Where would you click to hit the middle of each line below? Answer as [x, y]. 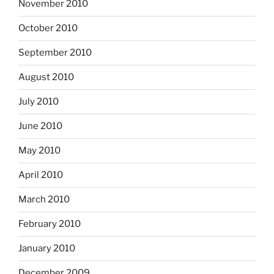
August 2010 [46, 77]
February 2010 [50, 224]
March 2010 [44, 200]
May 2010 [39, 151]
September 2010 [55, 53]
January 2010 [47, 249]
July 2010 [39, 102]
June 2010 [40, 126]
